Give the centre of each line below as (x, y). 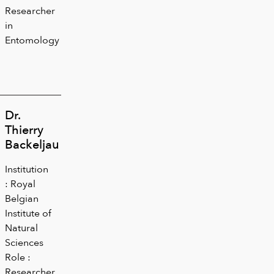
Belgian (22, 198)
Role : (18, 257)
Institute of (28, 213)
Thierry (24, 129)
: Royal (20, 183)
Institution (27, 169)
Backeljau (32, 144)
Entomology (32, 40)
